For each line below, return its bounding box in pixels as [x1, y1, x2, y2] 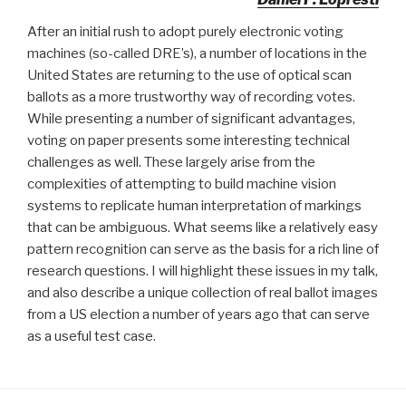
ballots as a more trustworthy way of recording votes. [27, 88, 355, 105]
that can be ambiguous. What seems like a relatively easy [27, 218, 378, 236]
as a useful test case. [27, 327, 156, 344]
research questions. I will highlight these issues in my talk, [27, 262, 378, 279]
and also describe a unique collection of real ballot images [27, 284, 378, 301]
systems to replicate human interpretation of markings [27, 197, 362, 214]
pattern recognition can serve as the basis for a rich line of [27, 240, 379, 257]
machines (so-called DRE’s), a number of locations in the [27, 44, 367, 62]
